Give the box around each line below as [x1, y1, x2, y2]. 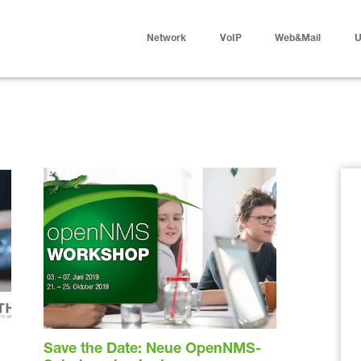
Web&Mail [275, 34, 322, 44]
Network [147, 34, 187, 44]
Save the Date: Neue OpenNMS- [44, 342, 262, 357]
